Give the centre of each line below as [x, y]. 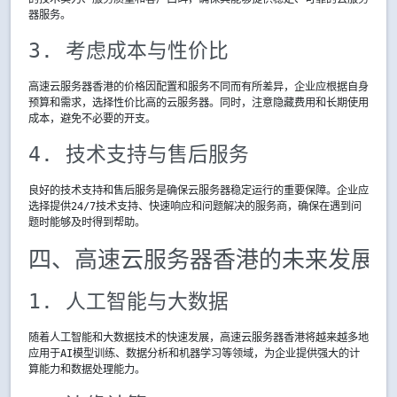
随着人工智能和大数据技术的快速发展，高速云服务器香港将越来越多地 [198, 338]
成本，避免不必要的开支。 [92, 119]
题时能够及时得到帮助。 [87, 222]
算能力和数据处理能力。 [87, 370]
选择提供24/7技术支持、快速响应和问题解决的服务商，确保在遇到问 [195, 206]
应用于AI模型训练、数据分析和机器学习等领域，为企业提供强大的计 [194, 354]
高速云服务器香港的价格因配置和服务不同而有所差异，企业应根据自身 [198, 87]
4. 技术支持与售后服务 [139, 154]
